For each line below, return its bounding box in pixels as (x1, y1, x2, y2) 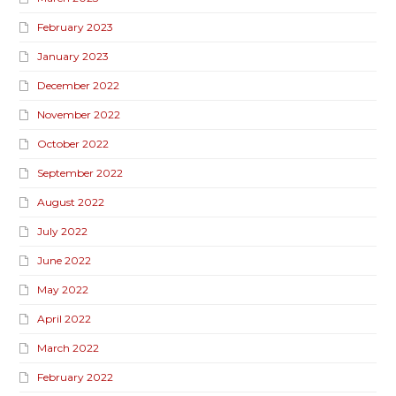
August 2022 (37, 195, 105, 209)
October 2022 (37, 137, 110, 151)
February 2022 (37, 370, 114, 385)
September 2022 (37, 166, 124, 180)
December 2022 (37, 79, 120, 93)
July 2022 (37, 225, 88, 239)
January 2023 (37, 49, 110, 64)
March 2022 (37, 341, 100, 355)
